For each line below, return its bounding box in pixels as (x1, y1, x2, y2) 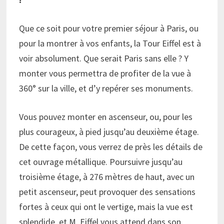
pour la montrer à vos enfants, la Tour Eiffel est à (19, 37, 201, 49)
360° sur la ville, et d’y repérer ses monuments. (19, 82, 193, 94)
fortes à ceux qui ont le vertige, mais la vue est (19, 201, 193, 213)
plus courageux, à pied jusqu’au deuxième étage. (19, 126, 199, 138)
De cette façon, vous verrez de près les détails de (19, 141, 203, 153)
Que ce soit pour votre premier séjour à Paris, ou (19, 22, 199, 34)
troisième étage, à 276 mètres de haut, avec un (19, 171, 195, 183)
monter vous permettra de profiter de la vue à (19, 67, 191, 79)
